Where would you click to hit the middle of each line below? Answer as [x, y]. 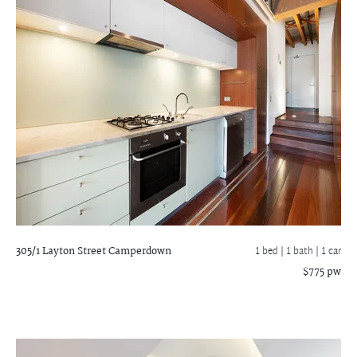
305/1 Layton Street [61, 251]
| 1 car [328, 252]
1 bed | [271, 252]
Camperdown [139, 251]
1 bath [301, 252]
